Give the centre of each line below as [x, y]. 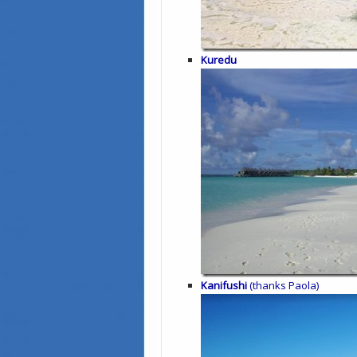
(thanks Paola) [284, 285]
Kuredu [219, 60]
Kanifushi [225, 285]
